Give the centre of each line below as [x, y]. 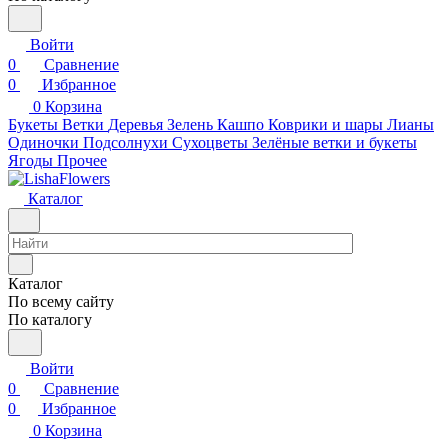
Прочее [82, 160]
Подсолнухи [125, 142]
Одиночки [43, 142]
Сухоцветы [210, 142]
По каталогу [50, 319]
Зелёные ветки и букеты [334, 142]
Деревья [135, 124]
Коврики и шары [325, 124]
